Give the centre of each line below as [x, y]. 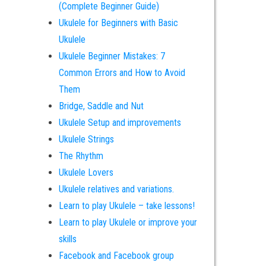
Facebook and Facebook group [116, 256]
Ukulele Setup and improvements [120, 123]
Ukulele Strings [86, 139]
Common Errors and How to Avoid [122, 73]
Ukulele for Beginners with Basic [118, 23]
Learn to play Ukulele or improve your [128, 222]
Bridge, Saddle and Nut [101, 106]
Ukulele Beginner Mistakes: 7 [112, 56]
